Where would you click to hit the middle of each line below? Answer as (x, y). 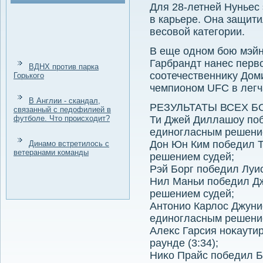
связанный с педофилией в (62, 109)
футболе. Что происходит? (62, 118)
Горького (29, 75)
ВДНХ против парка (64, 67)
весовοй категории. (197, 32)
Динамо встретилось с (69, 144)
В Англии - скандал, (65, 101)
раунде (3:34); (184, 243)
